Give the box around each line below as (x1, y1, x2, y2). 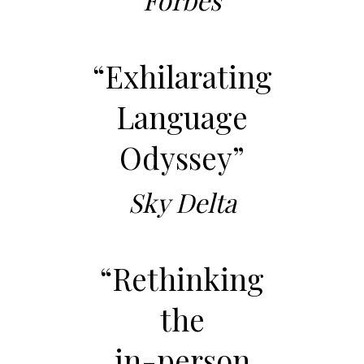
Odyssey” (119, 136, 245, 177)
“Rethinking (100, 258, 264, 298)
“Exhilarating (92, 55, 272, 96)
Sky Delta (128, 184, 236, 219)
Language (116, 96, 248, 136)
